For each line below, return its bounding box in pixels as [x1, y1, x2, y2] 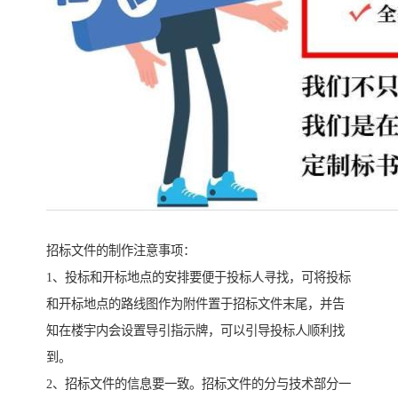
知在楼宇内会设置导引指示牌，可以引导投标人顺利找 [46, 323, 345, 338]
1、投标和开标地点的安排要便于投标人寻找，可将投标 [46, 270, 351, 285]
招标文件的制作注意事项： [46, 243, 195, 259]
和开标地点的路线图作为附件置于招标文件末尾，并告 [46, 297, 345, 312]
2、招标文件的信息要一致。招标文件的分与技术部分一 [46, 377, 351, 392]
